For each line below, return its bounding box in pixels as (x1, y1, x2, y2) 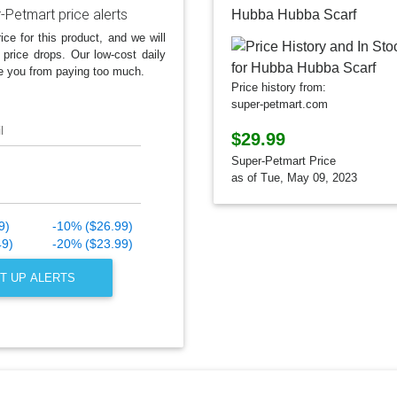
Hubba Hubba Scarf (231, 7, 356, 23)
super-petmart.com (231, 97, 328, 112)
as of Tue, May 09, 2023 (231, 171, 357, 185)
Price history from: (231, 81, 326, 95)
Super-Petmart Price (231, 154, 336, 168)
